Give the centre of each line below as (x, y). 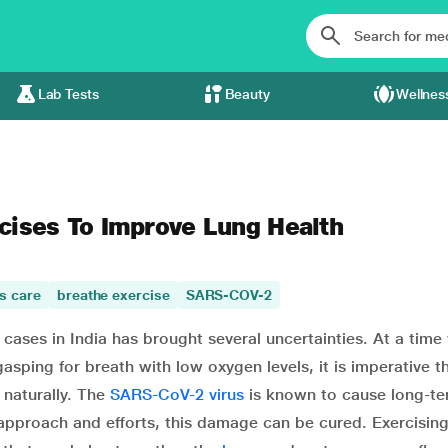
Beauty (247, 94)
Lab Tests (68, 94)
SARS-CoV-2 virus (177, 394)
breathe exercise (113, 295)
